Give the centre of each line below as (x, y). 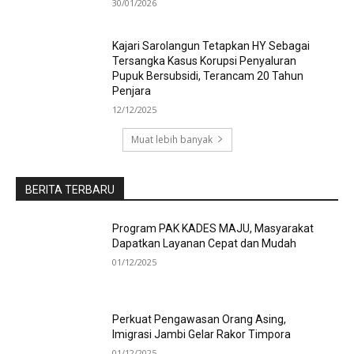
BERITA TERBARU (70, 189)
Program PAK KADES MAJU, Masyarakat (213, 228)
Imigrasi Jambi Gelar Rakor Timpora (203, 335)
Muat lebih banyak (171, 139)
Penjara (133, 90)
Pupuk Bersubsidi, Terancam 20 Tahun (208, 75)
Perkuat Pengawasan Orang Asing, (200, 320)
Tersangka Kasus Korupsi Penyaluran (205, 60)
